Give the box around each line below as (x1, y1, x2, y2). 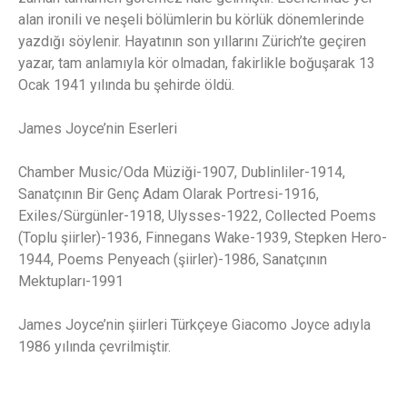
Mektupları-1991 (18, 273, 124, 291)
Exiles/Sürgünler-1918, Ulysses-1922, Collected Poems (18, 207, 376, 225)
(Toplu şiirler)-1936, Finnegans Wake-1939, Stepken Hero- (18, 229, 387, 247)
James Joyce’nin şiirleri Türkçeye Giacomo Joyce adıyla (18, 316, 371, 334)
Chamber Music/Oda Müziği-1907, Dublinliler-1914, (18, 164, 345, 182)
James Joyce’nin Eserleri (18, 120, 177, 138)
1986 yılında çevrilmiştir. (18, 338, 171, 356)
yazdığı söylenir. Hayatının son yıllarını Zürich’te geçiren (18, 33, 366, 51)
